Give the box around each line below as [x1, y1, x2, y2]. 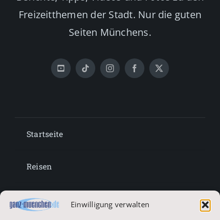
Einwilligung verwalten [70, 199, 150, 210]
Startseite [26, 129, 63, 139]
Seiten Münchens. [69, 26, 151, 39]
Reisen [26, 161, 53, 172]
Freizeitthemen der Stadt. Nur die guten [18, 8, 202, 22]
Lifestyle [26, 193, 59, 204]
